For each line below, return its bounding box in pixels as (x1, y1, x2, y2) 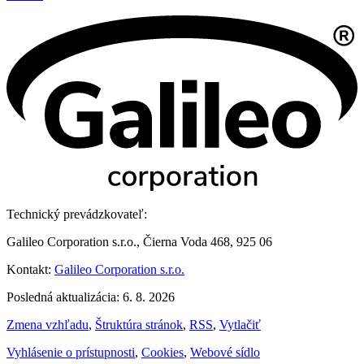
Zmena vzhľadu (6, 318, 89, 332)
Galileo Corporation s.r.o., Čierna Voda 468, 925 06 (6, 235, 272, 249)
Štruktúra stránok (95, 318, 183, 332)
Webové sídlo (190, 345, 260, 360)
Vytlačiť (219, 318, 261, 332)
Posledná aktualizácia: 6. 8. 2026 (6, 290, 175, 305)
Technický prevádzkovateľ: (6, 207, 147, 222)
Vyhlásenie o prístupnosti (6, 345, 135, 360)
